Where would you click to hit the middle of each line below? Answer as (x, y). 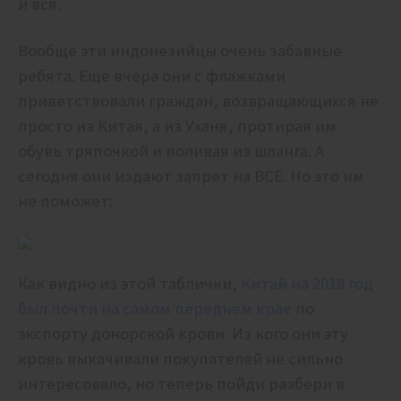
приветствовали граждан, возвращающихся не (198, 101)
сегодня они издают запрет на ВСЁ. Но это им (191, 176)
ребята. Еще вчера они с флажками (152, 76)
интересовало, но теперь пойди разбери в (181, 384)
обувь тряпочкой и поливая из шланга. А (171, 151)
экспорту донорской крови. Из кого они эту (183, 334)
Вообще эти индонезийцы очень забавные (180, 51)
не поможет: (65, 201)
